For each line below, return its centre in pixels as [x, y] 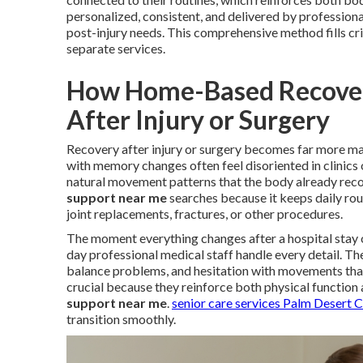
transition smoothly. [121, 319]
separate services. [116, 48]
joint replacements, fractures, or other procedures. [205, 214]
